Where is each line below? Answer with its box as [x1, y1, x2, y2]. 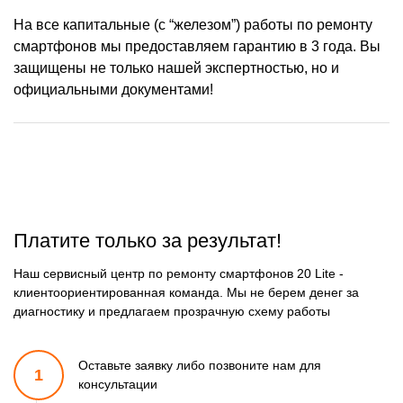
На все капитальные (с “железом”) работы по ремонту [13, 17, 372, 33]
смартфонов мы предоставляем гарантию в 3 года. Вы [13, 39, 381, 55]
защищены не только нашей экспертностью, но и [13, 60, 339, 76]
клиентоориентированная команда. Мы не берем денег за [13, 285, 359, 300]
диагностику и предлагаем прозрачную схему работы [13, 304, 330, 319]
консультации [78, 377, 157, 392]
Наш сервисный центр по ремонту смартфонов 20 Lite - [13, 266, 344, 282]
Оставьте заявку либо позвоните [78, 358, 269, 373]
